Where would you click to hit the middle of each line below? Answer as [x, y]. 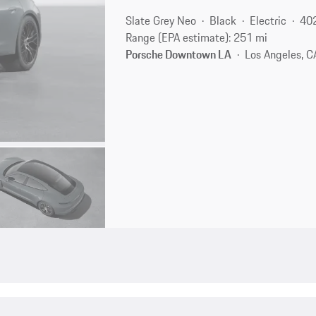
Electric [268, 20]
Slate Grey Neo [161, 20]
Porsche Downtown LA [179, 54]
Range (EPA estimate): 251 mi [197, 37]
